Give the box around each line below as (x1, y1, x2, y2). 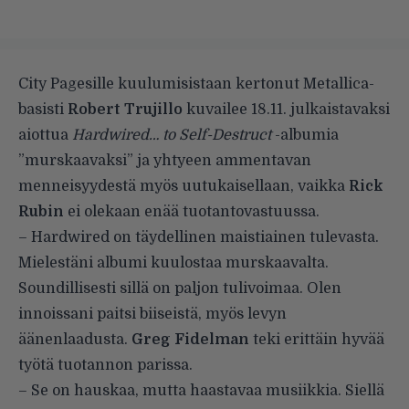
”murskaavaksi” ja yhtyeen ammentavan (18, 152, 311, 170)
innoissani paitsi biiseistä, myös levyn (18, 306, 287, 323)
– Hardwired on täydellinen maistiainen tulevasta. (18, 229, 379, 246)
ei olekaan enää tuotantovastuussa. (64, 204, 320, 221)
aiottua (18, 127, 72, 144)
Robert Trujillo (68, 101, 183, 119)
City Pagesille (18, 76, 114, 93)
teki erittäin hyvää (249, 331, 384, 349)
